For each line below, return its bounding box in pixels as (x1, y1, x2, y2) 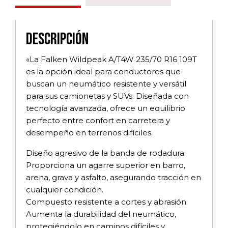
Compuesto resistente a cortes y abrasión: (26, 196, 188, 207)
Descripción (26, 29, 89, 49)
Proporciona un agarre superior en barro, (26, 160, 185, 170)
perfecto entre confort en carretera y (26, 115, 170, 125)
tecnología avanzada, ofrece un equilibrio (26, 103, 185, 113)
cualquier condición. (26, 184, 103, 194)
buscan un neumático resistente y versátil (26, 78, 186, 89)
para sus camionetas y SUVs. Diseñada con (26, 91, 189, 101)
